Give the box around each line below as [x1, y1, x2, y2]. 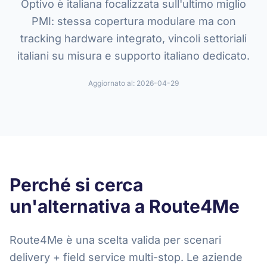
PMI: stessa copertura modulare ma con [31, 15, 236, 27]
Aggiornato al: [88, 79, 136, 88]
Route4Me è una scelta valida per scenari [10, 234, 221, 246]
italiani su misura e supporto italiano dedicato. [17, 49, 250, 62]
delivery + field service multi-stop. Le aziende [10, 251, 243, 263]
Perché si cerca [10, 174, 143, 195]
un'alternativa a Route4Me [10, 195, 240, 217]
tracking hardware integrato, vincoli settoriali [20, 32, 247, 45]
